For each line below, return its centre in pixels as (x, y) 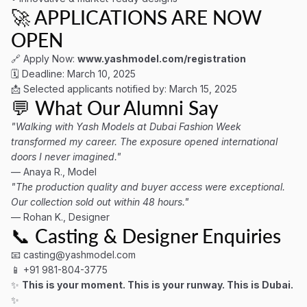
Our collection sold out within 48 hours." (100, 202)
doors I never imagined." (66, 157)
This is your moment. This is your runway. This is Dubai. (158, 285)
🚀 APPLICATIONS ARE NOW (136, 17)
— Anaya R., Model (54, 172)
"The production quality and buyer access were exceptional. (148, 187)
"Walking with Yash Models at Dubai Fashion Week (126, 126)
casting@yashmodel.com (79, 255)
